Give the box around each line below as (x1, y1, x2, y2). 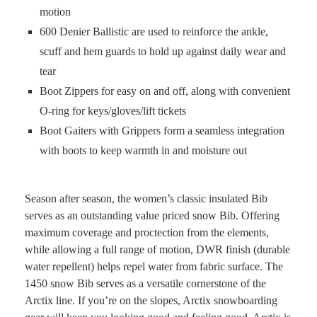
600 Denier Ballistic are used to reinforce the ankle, (40, 25, 268, 38)
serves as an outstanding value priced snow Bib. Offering (25, 209, 279, 221)
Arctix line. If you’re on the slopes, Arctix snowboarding (25, 294, 277, 306)
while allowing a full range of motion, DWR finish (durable (25, 243, 290, 255)
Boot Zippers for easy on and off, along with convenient (40, 85, 290, 97)
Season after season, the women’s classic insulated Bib (25, 192, 267, 204)
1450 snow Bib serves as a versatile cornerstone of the (25, 277, 266, 289)
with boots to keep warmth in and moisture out (40, 144, 247, 156)
